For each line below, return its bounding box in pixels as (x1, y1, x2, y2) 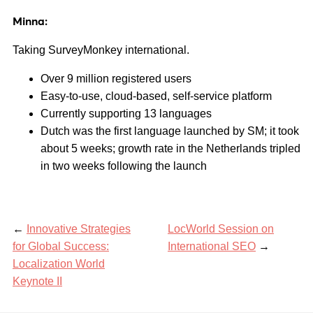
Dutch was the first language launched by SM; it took (41, 125, 299, 137)
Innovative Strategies (27, 223, 131, 235)
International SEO (168, 240, 256, 252)
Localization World (13, 258, 105, 270)
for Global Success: (13, 240, 109, 252)
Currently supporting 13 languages (41, 108, 212, 119)
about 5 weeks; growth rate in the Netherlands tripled (41, 143, 300, 154)
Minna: (13, 13, 48, 28)
